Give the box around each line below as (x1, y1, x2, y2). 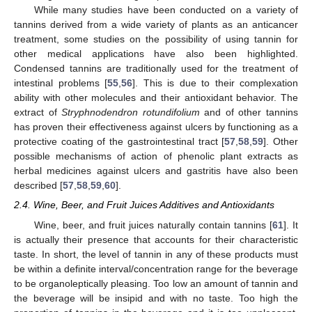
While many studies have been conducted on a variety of (33, 4, 298, 16)
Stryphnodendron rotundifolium (61, 107, 200, 118)
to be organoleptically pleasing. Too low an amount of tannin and (14, 277, 298, 289)
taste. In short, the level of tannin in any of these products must (14, 248, 298, 260)
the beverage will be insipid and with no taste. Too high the (14, 292, 298, 304)
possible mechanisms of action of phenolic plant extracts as (14, 150, 298, 162)
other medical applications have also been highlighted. (14, 48, 298, 60)
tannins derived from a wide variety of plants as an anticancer (14, 19, 298, 31)
